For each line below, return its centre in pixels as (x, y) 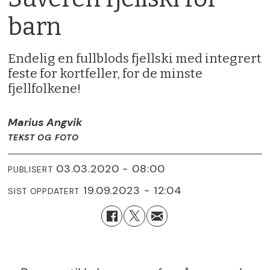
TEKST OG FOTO (43, 137)
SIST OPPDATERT (44, 191)
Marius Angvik (46, 122)
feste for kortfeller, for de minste (105, 73)
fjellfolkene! (45, 88)
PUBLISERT (30, 170)
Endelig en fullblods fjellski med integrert (135, 58)
